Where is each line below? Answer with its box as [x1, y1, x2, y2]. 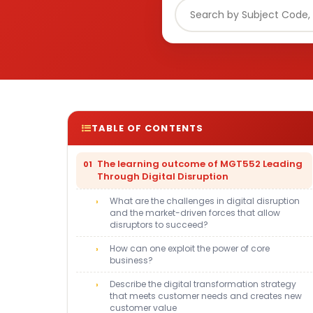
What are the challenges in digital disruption [110, 195, 300, 207]
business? [110, 254, 153, 266]
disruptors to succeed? [110, 219, 208, 231]
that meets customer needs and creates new [110, 290, 302, 302]
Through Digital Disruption [97, 170, 228, 183]
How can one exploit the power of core [110, 242, 270, 254]
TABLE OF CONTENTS [92, 122, 203, 135]
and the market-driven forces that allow [110, 207, 280, 219]
